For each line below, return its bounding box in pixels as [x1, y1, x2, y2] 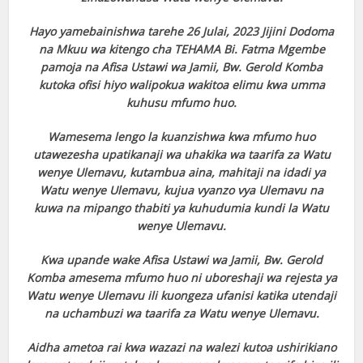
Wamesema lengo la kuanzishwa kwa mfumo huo [48, 129, 315, 144]
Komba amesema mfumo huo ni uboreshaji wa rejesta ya [26, 270, 337, 285]
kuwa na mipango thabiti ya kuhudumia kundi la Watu [34, 200, 329, 216]
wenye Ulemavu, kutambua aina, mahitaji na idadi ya [37, 164, 326, 180]
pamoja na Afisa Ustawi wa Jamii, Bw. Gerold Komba [41, 59, 322, 75]
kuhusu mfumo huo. [126, 95, 237, 110]
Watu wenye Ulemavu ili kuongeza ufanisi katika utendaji [27, 288, 336, 303]
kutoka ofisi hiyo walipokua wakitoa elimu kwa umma [38, 77, 325, 92]
